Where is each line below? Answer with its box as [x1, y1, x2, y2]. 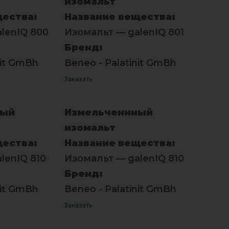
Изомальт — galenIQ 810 [64, 152, 184, 164]
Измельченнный [64, 106, 153, 118]
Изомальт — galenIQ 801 [64, 26, 184, 38]
